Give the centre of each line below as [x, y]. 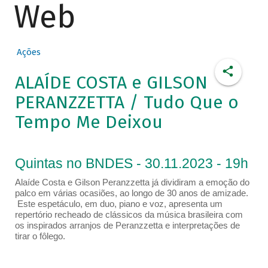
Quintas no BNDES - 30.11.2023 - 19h [131, 164]
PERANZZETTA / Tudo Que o [127, 103]
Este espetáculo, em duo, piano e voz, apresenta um [118, 204]
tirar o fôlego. [40, 236]
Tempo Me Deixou [89, 122]
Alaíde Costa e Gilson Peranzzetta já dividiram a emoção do [132, 182]
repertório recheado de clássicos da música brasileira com [129, 215]
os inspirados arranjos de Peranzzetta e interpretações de [127, 226]
